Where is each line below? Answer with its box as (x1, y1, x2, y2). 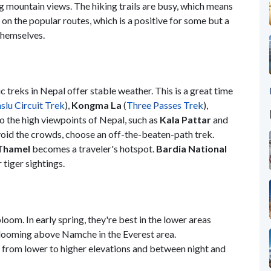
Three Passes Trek (126, 99, 203, 111)
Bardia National (156, 143, 227, 155)
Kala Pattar (160, 114, 211, 126)
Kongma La (71, 99, 122, 111)
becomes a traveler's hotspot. (30, 143, 156, 155)
